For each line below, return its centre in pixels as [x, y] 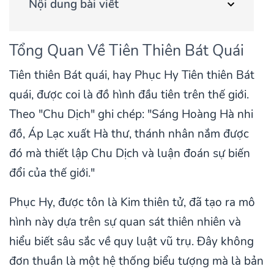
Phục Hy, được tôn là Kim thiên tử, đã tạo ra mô [132, 202]
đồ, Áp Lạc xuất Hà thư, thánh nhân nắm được [129, 134]
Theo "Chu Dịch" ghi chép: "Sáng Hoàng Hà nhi [131, 114]
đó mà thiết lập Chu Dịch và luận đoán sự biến [130, 153]
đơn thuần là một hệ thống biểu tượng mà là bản [136, 261]
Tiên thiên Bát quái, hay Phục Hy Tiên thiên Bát [132, 75]
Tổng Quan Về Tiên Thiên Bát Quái [127, 50]
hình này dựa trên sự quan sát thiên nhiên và [125, 222]
